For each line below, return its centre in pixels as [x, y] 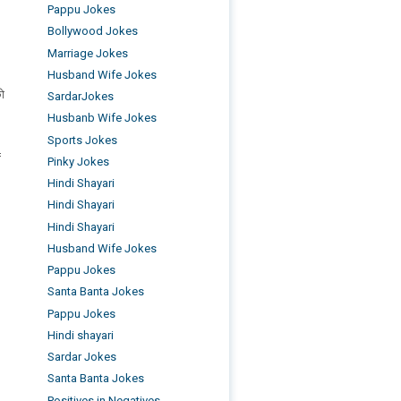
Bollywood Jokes [93, 31]
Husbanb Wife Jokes [102, 118]
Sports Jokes [83, 140]
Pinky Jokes [79, 161]
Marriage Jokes [88, 53]
